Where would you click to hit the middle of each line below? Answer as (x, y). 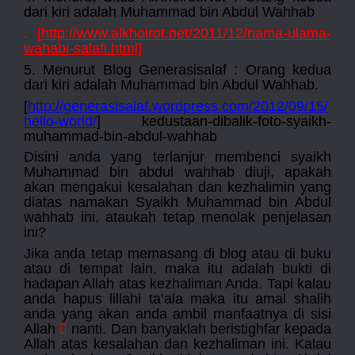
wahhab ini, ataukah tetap (113, 218)
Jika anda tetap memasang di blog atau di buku (177, 253)
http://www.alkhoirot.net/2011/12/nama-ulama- (186, 34)
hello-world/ (60, 121)
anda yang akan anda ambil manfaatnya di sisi (177, 313)
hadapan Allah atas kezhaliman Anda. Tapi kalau (177, 283)
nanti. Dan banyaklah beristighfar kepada (200, 328)
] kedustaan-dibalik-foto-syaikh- (214, 121)
